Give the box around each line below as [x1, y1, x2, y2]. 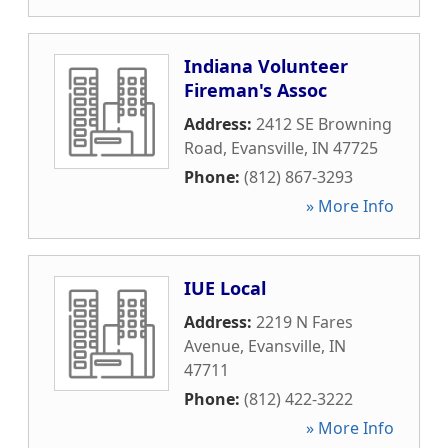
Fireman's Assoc [184, 78, 327, 102]
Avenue [184, 335, 240, 357]
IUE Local [184, 276, 266, 300]
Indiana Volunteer [184, 54, 348, 78]
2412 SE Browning [256, 113, 392, 135]
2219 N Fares [256, 311, 353, 333]
